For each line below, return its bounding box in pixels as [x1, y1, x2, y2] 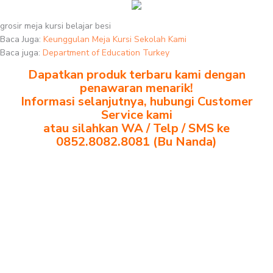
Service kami [101, 107, 172, 123]
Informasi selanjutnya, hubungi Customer [20, 93, 253, 110]
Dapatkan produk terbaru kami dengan [27, 66, 246, 83]
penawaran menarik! [80, 80, 193, 96]
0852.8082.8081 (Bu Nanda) [56, 133, 217, 150]
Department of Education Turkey [43, 47, 169, 58]
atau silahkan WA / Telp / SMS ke [43, 120, 230, 136]
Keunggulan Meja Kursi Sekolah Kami [43, 34, 186, 45]
